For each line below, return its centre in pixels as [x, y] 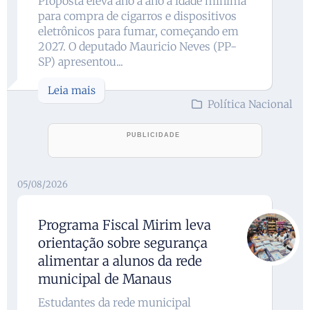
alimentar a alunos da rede [120, 261]
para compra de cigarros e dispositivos [137, 16]
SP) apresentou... [81, 61]
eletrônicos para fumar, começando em [138, 31]
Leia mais [72, 90]
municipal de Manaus [105, 279]
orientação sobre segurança [123, 243]
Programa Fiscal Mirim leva [125, 225]
